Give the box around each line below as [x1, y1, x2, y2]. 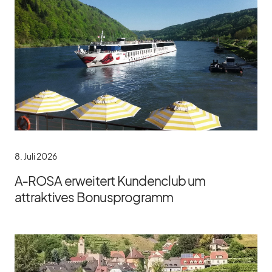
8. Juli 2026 [15, 150, 57, 161]
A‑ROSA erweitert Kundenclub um [15, 172, 206, 189]
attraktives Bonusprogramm [15, 188, 174, 205]
